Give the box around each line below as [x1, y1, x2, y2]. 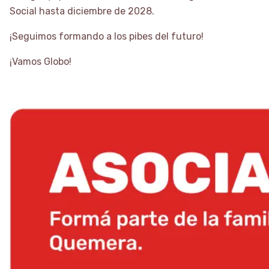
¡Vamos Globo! [10, 55, 71, 67]
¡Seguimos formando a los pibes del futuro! [10, 30, 204, 42]
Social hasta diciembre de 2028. [10, 5, 154, 17]
